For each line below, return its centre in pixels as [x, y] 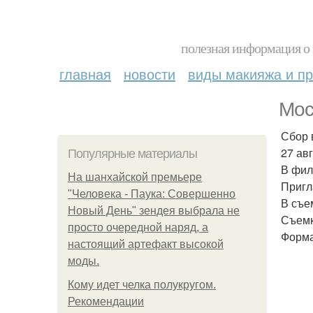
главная [85, 74]
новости [150, 74]
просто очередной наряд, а [138, 227]
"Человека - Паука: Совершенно [152, 194]
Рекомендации [106, 301]
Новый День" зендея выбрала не [154, 211]
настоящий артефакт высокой [146, 244]
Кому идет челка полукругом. [142, 285]
